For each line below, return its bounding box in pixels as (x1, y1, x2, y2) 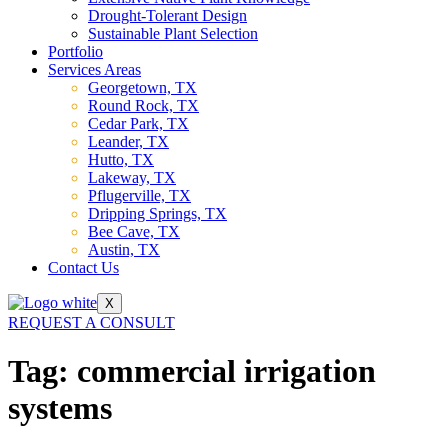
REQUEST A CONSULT (8, 313, 175, 331)
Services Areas (48, 60, 141, 78)
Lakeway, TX (88, 168, 176, 186)
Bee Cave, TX (88, 222, 180, 240)
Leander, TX (88, 132, 169, 150)
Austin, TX (88, 240, 160, 258)
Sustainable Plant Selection (88, 24, 258, 42)
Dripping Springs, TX (88, 204, 227, 222)
